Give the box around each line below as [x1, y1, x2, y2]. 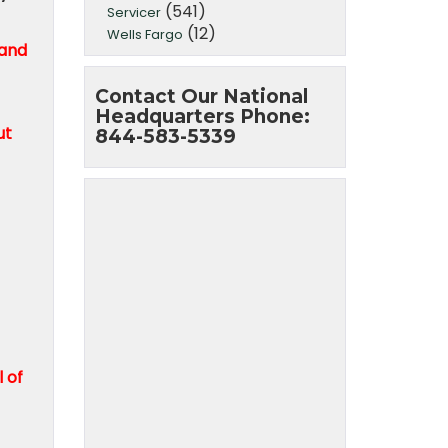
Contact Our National [94, 84, 308, 108]
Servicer [106, 2, 161, 22]
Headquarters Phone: [94, 104, 310, 128]
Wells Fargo [106, 24, 183, 44]
